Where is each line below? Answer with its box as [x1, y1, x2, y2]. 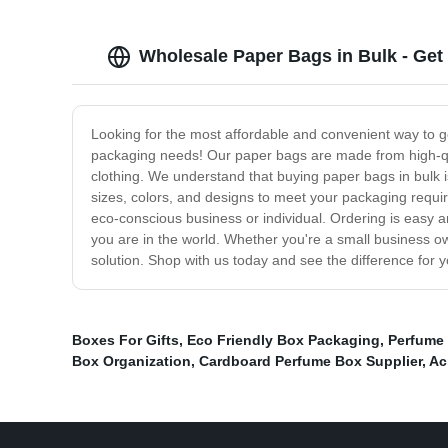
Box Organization [72, 353, 191, 370]
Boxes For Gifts [72, 332, 179, 349]
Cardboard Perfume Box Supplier [199, 353, 422, 370]
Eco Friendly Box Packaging [187, 332, 380, 349]
